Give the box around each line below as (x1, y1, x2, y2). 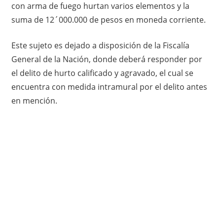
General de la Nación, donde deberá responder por (11, 53, 202, 65)
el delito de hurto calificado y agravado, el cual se (11, 67, 193, 78)
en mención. (11, 95, 57, 106)
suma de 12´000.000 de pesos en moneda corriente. (11, 14, 206, 25)
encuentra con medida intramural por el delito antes (11, 81, 207, 92)
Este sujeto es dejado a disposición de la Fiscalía (11, 39, 189, 51)
